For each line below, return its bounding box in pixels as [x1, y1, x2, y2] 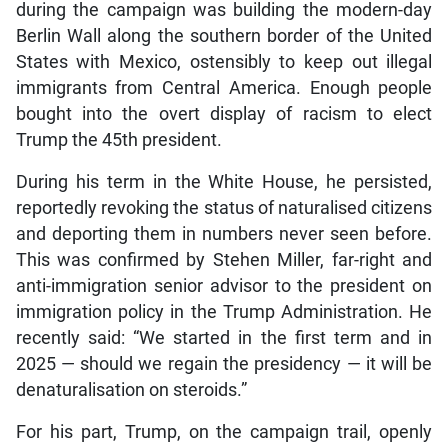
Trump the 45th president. [15, 129, 222, 150]
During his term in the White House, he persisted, [15, 171, 433, 192]
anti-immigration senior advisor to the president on [15, 275, 433, 296]
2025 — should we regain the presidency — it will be [15, 353, 433, 374]
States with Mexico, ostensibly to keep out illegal [15, 51, 433, 72]
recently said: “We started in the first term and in [15, 327, 433, 348]
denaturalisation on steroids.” [15, 379, 247, 400]
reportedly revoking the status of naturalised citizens [15, 197, 433, 218]
